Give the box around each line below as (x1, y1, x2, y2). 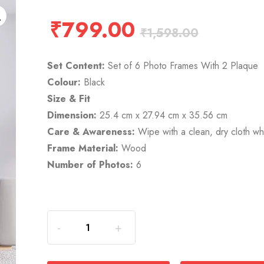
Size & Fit (47, 92, 90, 106)
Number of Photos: (47, 158, 133, 172)
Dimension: (47, 108, 97, 123)
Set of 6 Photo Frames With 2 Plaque (104, 59, 258, 73)
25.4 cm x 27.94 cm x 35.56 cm (96, 108, 227, 123)
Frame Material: (47, 141, 118, 156)
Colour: (47, 75, 81, 90)
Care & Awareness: (47, 125, 138, 139)
